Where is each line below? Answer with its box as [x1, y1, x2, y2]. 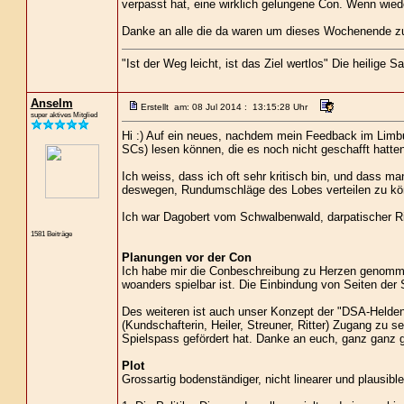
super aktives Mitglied [30, 110, 97, 119]
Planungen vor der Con [121, 251, 252, 264]
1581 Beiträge [30, 229, 72, 238]
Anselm [30, 96, 73, 110]
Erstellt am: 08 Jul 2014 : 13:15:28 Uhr [140, 102, 308, 112]
